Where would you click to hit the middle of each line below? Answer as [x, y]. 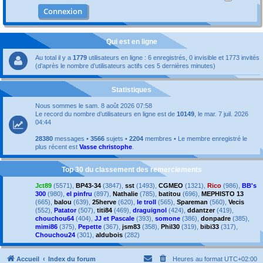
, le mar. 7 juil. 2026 [221, 114]
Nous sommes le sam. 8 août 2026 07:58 [94, 105]
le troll [146, 202]
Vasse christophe [106, 146]
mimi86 [46, 226]
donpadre [216, 218]
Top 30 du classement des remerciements [131, 169]
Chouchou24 [55, 235]
